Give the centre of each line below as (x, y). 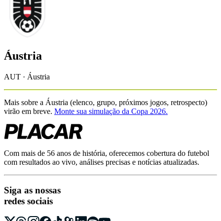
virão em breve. (28, 111)
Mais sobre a (25, 102)
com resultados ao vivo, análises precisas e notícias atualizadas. (102, 162)
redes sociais (28, 201)
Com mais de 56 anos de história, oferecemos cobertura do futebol (107, 153)
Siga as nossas (32, 190)
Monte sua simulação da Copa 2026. (111, 111)
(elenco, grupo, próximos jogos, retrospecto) (138, 102)
